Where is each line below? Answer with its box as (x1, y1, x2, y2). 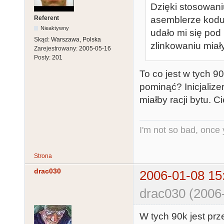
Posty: (34, 53, 52, 61)
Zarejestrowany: (34, 44, 79, 52)
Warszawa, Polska (51, 35, 101, 43)
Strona (34, 152, 52, 159)
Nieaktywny (40, 24, 69, 31)
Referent (34, 14, 59, 21)
